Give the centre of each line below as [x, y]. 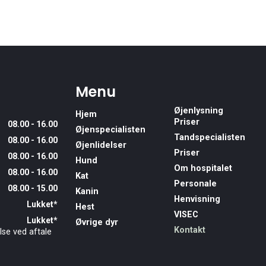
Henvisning [197, 199]
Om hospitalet [203, 169]
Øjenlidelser [101, 145]
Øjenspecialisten [110, 130]
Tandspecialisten [210, 138]
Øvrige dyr [97, 223]
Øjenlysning [199, 111]
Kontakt [190, 230]
